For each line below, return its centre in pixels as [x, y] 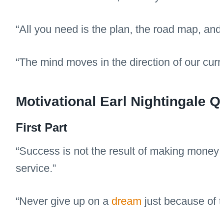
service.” [36, 168]
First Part [41, 127]
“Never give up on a [64, 201]
